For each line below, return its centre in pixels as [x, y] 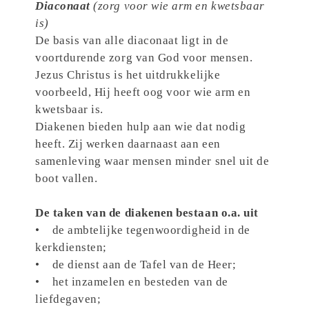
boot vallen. [67, 179]
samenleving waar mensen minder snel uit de [152, 161]
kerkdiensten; [71, 248]
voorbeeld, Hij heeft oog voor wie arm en [143, 92]
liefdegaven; [70, 299]
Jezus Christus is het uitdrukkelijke [128, 75]
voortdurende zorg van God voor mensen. [144, 58]
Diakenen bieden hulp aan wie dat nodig [141, 127]
